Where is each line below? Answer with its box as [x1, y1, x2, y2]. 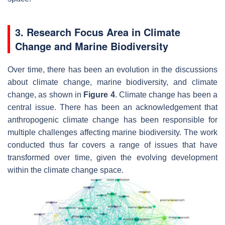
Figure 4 [83, 90, 115, 99]
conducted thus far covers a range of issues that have [8, 140, 217, 149]
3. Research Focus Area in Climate [15, 24, 180, 39]
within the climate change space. [8, 165, 124, 174]
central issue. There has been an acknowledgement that [8, 102, 217, 111]
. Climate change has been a [115, 90, 218, 99]
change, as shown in [8, 90, 84, 99]
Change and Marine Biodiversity [15, 38, 168, 53]
